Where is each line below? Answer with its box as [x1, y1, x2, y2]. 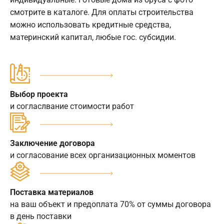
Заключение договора [10, 138, 95, 148]
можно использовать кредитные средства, [10, 20, 171, 30]
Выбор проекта [10, 89, 68, 99]
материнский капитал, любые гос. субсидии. [10, 32, 176, 42]
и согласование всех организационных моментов [10, 150, 195, 160]
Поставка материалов [10, 187, 93, 197]
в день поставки [10, 211, 71, 221]
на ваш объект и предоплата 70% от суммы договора [10, 199, 211, 209]
